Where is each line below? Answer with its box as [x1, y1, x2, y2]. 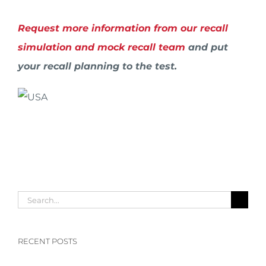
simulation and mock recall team [17, 41, 185, 53]
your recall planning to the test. [17, 60, 177, 72]
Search [17, 192, 50, 204]
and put [185, 41, 228, 53]
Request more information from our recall [17, 22, 228, 34]
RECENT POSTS [18, 236, 77, 246]
